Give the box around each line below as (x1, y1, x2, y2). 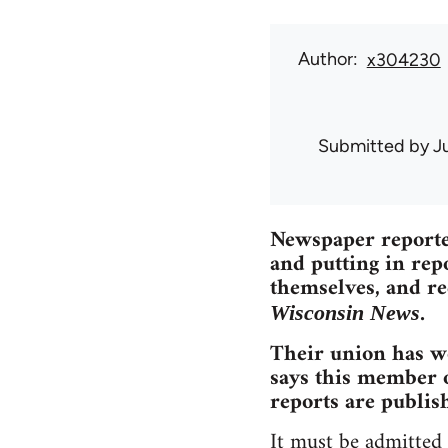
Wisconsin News (269, 300, 420, 326)
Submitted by (317, 135, 433, 158)
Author (297, 48, 353, 71)
